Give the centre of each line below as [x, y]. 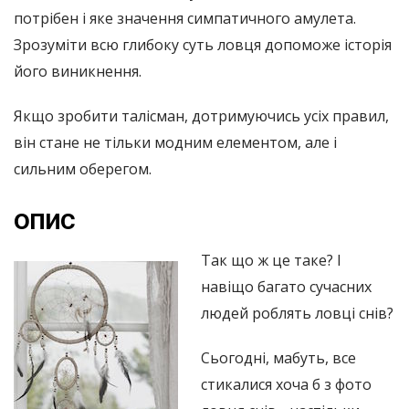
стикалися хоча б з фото [286, 384]
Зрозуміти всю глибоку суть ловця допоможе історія [203, 44]
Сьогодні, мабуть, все [278, 357]
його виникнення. [78, 71]
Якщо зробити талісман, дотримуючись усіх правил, [201, 115]
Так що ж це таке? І [271, 260]
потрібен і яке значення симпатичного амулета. [185, 18]
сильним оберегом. [83, 168]
